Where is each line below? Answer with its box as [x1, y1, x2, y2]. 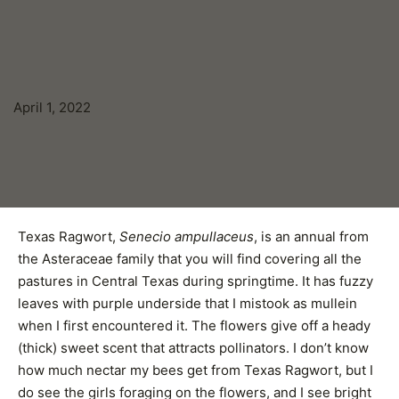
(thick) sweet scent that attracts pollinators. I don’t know [18, 338, 369, 356]
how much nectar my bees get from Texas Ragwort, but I [18, 361, 373, 379]
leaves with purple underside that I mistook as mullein [18, 294, 357, 312]
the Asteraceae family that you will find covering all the [18, 249, 362, 267]
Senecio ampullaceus [119, 227, 254, 245]
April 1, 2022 [13, 98, 91, 116]
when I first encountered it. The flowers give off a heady [18, 316, 370, 334]
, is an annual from [254, 227, 369, 245]
